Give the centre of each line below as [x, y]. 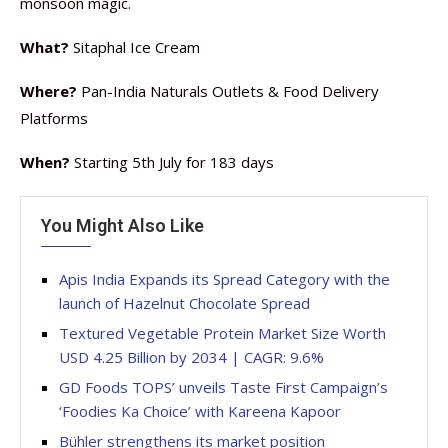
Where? [48, 91]
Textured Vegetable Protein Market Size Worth [222, 333]
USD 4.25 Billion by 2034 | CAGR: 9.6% [191, 357]
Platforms [56, 118]
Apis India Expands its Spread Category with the [224, 279]
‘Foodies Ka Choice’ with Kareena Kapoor [200, 411]
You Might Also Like [122, 225]
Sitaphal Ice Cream [134, 47]
